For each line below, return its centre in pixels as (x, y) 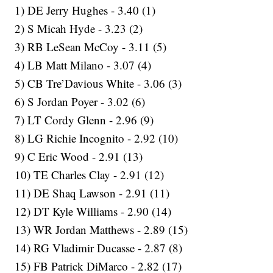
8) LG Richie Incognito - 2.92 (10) (97, 138)
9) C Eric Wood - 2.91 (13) (79, 157)
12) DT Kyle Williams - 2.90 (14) (93, 211)
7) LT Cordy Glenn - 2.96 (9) (84, 120)
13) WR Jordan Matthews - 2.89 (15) (101, 230)
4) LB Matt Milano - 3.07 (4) (83, 65)
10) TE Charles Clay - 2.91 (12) (90, 175)
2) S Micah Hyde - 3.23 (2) (79, 29)
